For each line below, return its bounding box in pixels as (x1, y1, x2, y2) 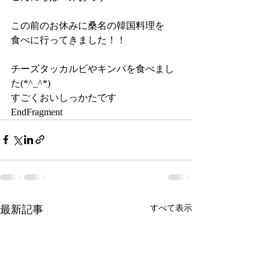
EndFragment (11, 106, 62, 117)
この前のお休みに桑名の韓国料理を (11, 20, 165, 31)
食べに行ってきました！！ (11, 34, 126, 45)
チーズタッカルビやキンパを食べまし (11, 63, 174, 74)
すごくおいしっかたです (11, 92, 116, 103)
